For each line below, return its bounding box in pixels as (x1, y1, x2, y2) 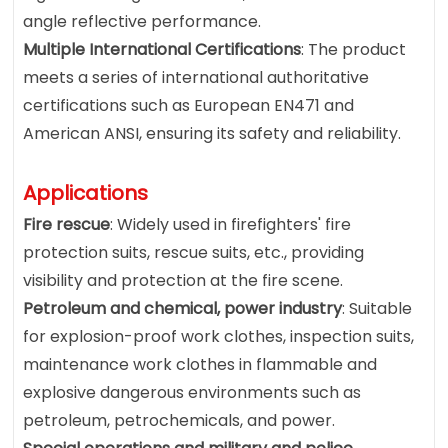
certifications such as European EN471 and (23, 94, 355, 118)
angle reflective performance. (23, 10, 262, 34)
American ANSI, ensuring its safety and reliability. (23, 122, 402, 146)
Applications (23, 179, 149, 208)
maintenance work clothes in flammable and (23, 353, 378, 377)
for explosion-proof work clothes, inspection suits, (23, 325, 415, 349)
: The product (301, 38, 407, 62)
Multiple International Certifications (23, 38, 302, 62)
